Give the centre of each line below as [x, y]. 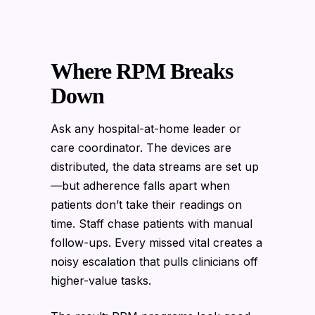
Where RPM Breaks [142, 71]
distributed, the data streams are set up [155, 166]
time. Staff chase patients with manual [152, 223]
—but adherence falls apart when [140, 185]
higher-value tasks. [101, 280]
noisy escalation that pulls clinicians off [154, 261]
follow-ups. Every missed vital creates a [156, 242]
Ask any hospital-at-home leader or [146, 128]
